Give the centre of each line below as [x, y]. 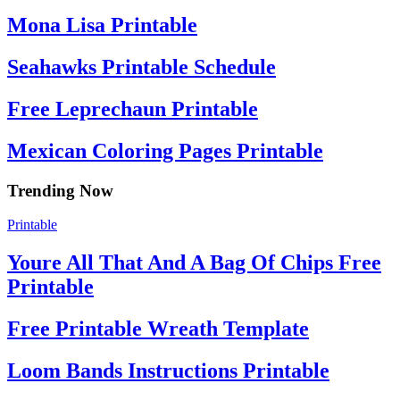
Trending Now [60, 190]
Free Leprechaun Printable [133, 108]
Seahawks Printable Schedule [142, 67]
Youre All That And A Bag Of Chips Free [194, 263]
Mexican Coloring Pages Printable [165, 150]
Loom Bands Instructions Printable [168, 371]
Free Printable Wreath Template [158, 329]
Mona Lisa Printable [102, 25]
